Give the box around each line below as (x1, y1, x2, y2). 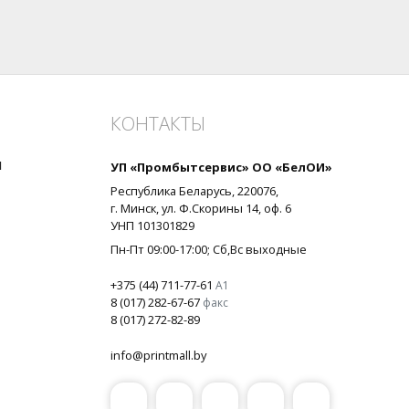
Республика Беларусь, (110, 183, 237, 200)
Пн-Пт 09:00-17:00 (110, 241, 207, 258)
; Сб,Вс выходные (207, 241, 307, 258)
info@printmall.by (110, 347, 206, 364)
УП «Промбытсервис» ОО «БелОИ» (110, 158, 332, 175)
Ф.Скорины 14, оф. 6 (179, 200, 291, 217)
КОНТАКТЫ (110, 110, 205, 136)
